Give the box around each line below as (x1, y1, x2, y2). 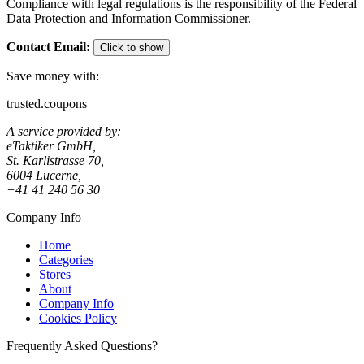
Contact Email (6, 39, 86, 54)
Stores (39, 266, 71, 281)
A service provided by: (6, 123, 121, 138)
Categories (39, 252, 93, 266)
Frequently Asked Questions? (6, 338, 158, 353)
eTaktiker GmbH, (6, 138, 96, 153)
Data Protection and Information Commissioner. (6, 11, 251, 25)
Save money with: (6, 68, 99, 83)
